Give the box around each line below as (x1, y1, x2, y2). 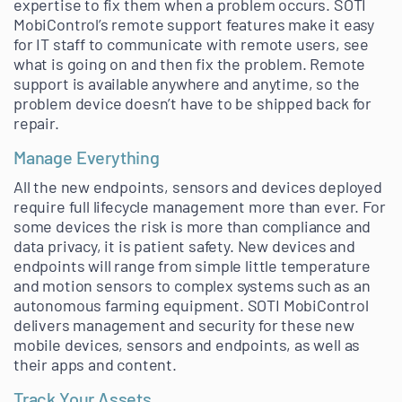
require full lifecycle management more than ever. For (13, 197, 386, 217)
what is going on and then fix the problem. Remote (13, 54, 366, 74)
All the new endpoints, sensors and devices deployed (13, 177, 382, 197)
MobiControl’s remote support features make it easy (13, 14, 375, 35)
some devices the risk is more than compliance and (13, 216, 371, 237)
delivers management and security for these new (13, 315, 354, 336)
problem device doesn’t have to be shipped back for (13, 93, 372, 114)
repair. (13, 113, 59, 134)
